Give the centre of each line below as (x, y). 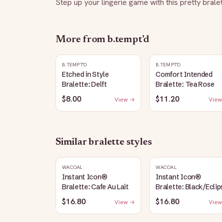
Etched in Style (85, 74)
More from (82, 40)
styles (138, 142)
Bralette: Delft (84, 84)
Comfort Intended (184, 74)
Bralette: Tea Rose (185, 84)
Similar (72, 142)
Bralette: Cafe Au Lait (95, 187)
